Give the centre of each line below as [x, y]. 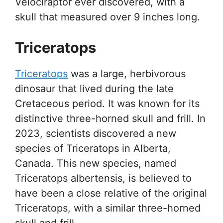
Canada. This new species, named [96, 163]
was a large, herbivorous [127, 73]
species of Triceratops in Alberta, [93, 148]
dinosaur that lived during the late [94, 88]
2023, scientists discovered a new [96, 133]
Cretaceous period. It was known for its [107, 103]
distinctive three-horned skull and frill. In [110, 118]
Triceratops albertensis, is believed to [103, 178]
